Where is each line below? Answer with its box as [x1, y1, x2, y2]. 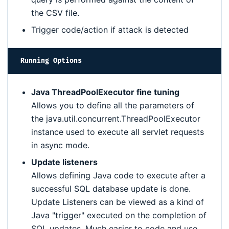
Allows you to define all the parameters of [31, 100, 194, 111]
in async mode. [31, 140, 89, 151]
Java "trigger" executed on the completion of [31, 210, 207, 221]
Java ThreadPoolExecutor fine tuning [31, 87, 179, 98]
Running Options [20, 57, 82, 65]
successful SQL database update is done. [31, 184, 191, 194]
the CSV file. [31, 8, 79, 18]
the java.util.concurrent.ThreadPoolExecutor [31, 113, 200, 124]
